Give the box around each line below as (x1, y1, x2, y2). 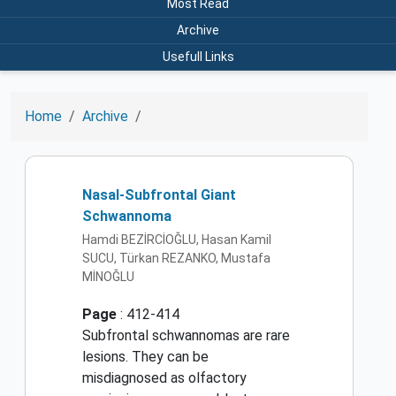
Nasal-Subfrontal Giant (82, 186, 236, 203)
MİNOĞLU (82, 270, 134, 285)
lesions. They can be (82, 348, 209, 366)
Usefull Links (162, 49, 234, 64)
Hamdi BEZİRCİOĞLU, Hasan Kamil (82, 232, 271, 247)
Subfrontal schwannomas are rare (82, 327, 290, 345)
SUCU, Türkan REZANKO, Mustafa (82, 251, 270, 266)
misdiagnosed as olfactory (82, 369, 247, 387)
